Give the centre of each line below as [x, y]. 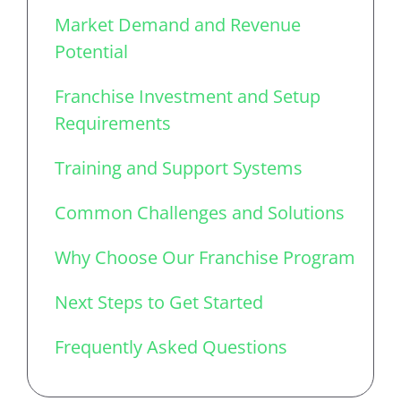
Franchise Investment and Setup [188, 96]
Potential [91, 51]
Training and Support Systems [179, 167]
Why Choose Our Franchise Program [205, 257]
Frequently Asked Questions [171, 346]
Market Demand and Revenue [178, 24]
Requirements [113, 123]
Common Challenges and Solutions [200, 212]
